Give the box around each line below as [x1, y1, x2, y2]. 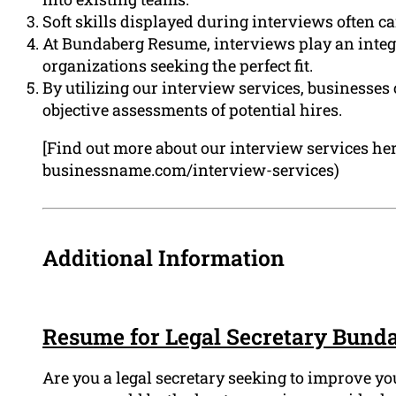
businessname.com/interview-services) [42, 158, 339, 180]
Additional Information [42, 242, 285, 272]
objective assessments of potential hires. [42, 98, 342, 120]
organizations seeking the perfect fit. [42, 54, 313, 76]
